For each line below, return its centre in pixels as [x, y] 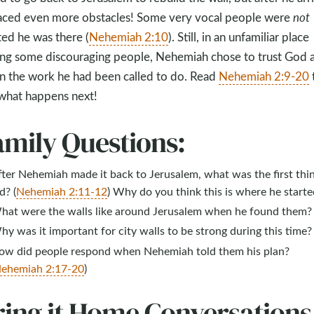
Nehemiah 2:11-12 [61, 191]
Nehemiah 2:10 [128, 36]
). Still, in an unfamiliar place [238, 36]
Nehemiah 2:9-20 [264, 76]
